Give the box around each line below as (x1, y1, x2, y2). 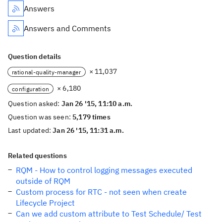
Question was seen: (8, 112, 73, 121)
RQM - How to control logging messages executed (16, 165, 192, 175)
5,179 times (72, 112, 111, 121)
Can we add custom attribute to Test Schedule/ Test (16, 209, 202, 219)
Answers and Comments (24, 23, 111, 33)
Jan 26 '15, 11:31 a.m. (53, 126, 124, 135)
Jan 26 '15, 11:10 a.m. (61, 99, 133, 108)
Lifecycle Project (16, 198, 75, 208)
